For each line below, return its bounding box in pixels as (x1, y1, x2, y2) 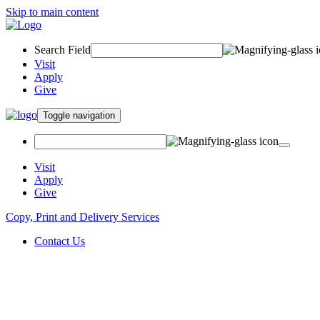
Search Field (34, 44, 91, 56)
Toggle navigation (73, 110, 115, 121)
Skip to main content (6, 6, 99, 18)
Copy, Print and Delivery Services (6, 211, 159, 223)
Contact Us (34, 235, 85, 247)
